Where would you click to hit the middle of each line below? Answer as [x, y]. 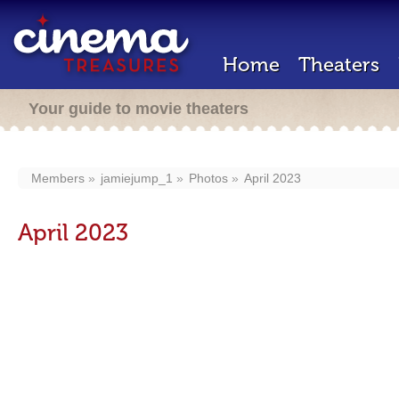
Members [58, 178]
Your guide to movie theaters [138, 109]
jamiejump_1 [137, 178]
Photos [208, 178]
